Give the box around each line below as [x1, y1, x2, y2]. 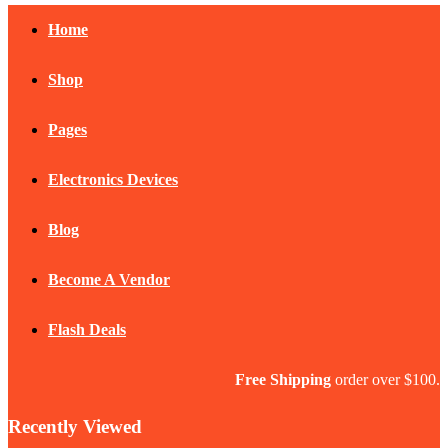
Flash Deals [48, 320, 126, 338]
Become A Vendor [48, 270, 170, 288]
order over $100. [331, 370, 440, 388]
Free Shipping [235, 370, 331, 388]
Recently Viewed [8, 415, 142, 437]
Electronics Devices [48, 170, 178, 188]
